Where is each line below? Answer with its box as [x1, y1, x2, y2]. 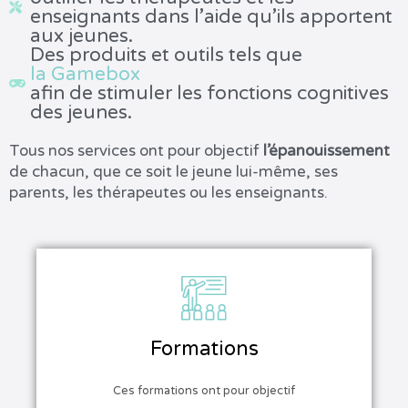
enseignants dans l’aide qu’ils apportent [29, 5, 393, 28]
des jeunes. [29, 100, 132, 124]
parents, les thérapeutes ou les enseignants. [9, 182, 328, 202]
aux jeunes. [29, 24, 133, 47]
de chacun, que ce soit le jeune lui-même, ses [9, 161, 338, 181]
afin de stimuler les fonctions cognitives [29, 81, 389, 105]
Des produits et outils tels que [29, 43, 302, 66]
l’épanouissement [263, 140, 390, 160]
